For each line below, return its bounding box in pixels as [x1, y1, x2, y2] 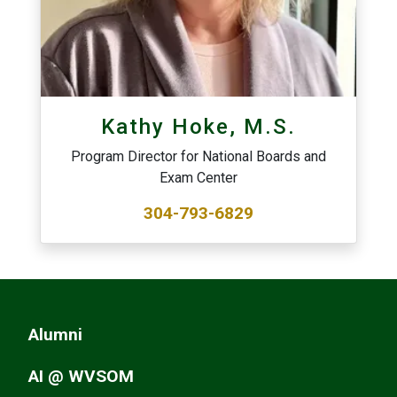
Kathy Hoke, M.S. [101, 113, 296, 139]
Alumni [28, 323, 82, 345]
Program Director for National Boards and [71, 147, 326, 165]
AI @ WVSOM [28, 365, 134, 386]
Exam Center [160, 168, 237, 186]
